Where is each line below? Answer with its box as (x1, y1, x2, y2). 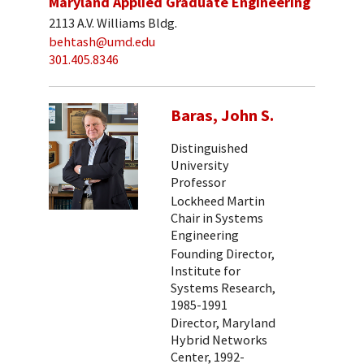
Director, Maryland (171, 314, 275, 331)
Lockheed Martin (171, 192, 265, 209)
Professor (171, 174, 226, 191)
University (171, 157, 229, 174)
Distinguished (171, 140, 248, 157)
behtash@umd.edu (49, 32, 155, 50)
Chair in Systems (171, 209, 263, 226)
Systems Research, (171, 279, 275, 296)
